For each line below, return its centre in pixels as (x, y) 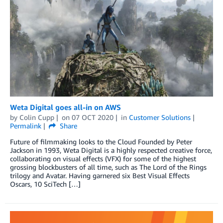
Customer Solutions (160, 117)
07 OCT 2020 (92, 117)
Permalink (26, 126)
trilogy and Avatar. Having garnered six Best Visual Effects (100, 176)
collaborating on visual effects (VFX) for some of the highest (103, 159)
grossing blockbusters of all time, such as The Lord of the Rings (108, 167)
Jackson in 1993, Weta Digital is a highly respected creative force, (111, 150)
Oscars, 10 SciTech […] (45, 184)
